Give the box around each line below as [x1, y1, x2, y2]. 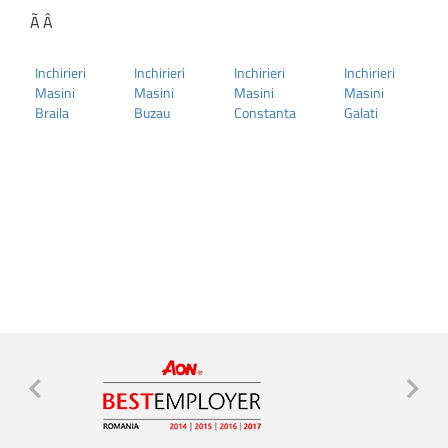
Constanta [233, 101, 296, 123]
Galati [343, 101, 378, 123]
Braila [35, 101, 69, 123]
